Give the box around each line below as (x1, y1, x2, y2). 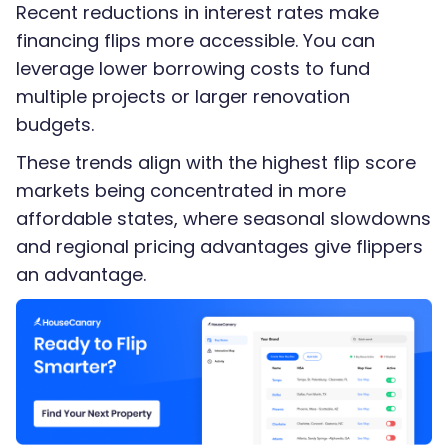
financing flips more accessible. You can (16, 28, 375, 54)
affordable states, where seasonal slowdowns (16, 206, 431, 232)
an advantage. (16, 262, 146, 288)
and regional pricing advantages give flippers (16, 234, 423, 260)
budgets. (16, 112, 94, 138)
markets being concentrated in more (16, 178, 346, 204)
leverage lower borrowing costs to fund (16, 56, 370, 82)
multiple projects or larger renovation (16, 84, 350, 110)
